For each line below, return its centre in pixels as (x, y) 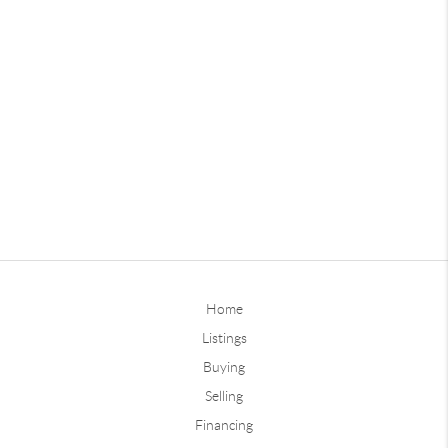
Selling (224, 395)
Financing (224, 424)
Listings (224, 337)
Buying (224, 366)
